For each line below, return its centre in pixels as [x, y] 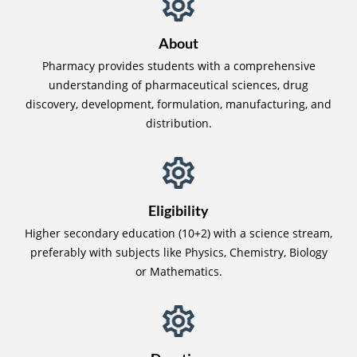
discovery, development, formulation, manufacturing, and [178, 104]
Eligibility [178, 210]
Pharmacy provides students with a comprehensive [178, 65]
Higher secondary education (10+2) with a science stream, [178, 233]
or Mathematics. [178, 271]
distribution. [178, 123]
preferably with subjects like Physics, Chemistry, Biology [178, 252]
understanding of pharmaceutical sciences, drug [178, 84]
